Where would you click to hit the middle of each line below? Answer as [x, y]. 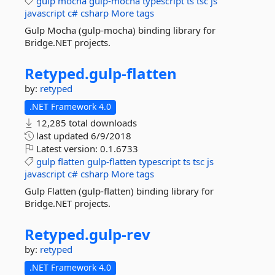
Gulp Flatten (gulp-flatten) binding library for [119, 191]
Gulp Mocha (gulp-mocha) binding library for [120, 30]
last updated [62, 136]
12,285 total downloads [85, 123]
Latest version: [67, 149]
